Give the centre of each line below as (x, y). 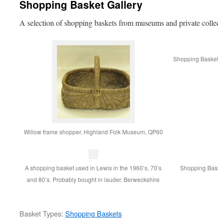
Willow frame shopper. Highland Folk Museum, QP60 (93, 132)
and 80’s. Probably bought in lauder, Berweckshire (93, 179)
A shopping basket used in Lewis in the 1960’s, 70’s (93, 168)
